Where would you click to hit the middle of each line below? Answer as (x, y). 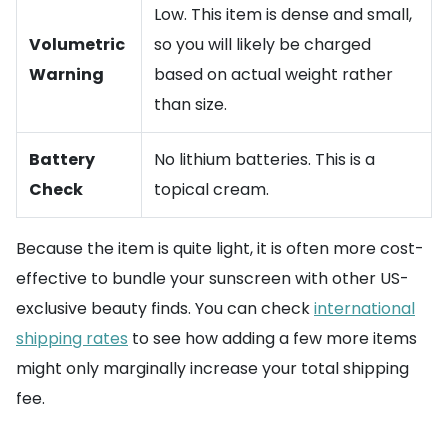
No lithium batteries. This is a (264, 159)
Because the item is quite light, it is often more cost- (220, 248)
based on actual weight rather (273, 74)
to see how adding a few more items (272, 338)
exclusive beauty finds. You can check (165, 308)
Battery (62, 159)
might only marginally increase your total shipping (212, 368)
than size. (190, 104)
